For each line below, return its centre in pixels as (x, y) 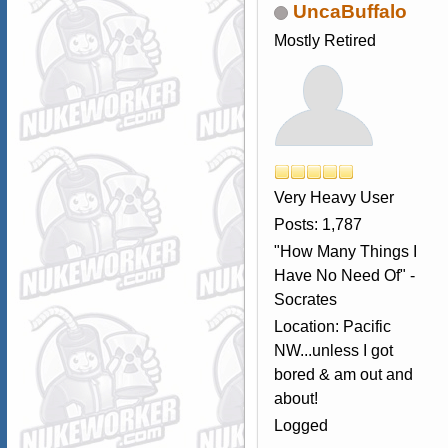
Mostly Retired (324, 40)
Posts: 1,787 (317, 224)
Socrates (305, 299)
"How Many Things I (345, 251)
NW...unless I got (333, 350)
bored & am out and (343, 374)
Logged (300, 425)
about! (295, 398)
